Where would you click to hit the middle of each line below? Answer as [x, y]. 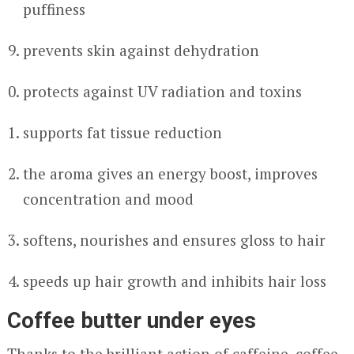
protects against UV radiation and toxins [162, 91]
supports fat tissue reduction [122, 132]
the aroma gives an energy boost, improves [170, 173]
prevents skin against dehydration [141, 50]
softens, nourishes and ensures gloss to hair [174, 240]
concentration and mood [108, 199]
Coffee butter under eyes [131, 320]
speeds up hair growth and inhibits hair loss [174, 281]
